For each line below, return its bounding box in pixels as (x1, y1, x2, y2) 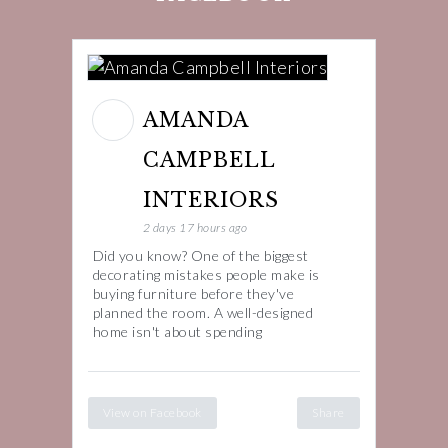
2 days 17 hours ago (142, 220, 248, 236)
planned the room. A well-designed (92, 304, 314, 322)
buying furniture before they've (92, 285, 295, 303)
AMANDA (142, 108, 248, 133)
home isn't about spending (92, 323, 263, 341)
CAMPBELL (142, 148, 275, 173)
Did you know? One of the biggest (92, 247, 309, 265)
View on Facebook (102, 405, 202, 421)
